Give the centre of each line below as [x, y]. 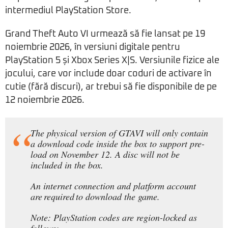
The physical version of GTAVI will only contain [119, 133]
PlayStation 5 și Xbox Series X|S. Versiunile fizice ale [112, 61]
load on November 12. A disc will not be [105, 154]
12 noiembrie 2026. [45, 101]
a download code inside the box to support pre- [118, 144]
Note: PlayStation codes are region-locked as [114, 218]
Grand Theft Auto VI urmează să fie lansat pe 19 [105, 34]
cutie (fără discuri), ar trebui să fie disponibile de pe [111, 87]
